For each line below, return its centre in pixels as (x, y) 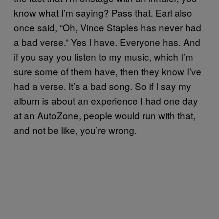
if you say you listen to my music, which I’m (103, 56)
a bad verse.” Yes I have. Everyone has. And (107, 42)
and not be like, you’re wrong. (75, 130)
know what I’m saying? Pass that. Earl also (103, 12)
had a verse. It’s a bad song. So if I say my (102, 86)
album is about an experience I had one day (106, 100)
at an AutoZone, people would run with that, (105, 115)
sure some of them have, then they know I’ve (108, 71)
